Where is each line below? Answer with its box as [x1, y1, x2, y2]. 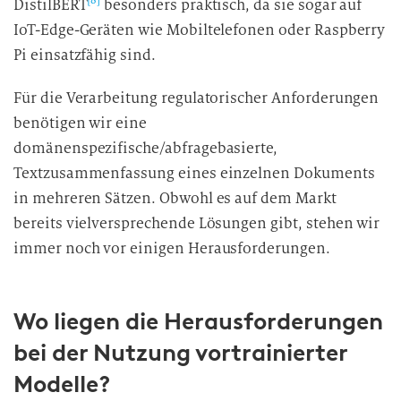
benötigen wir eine [13, 114, 148, 132]
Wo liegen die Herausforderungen [13, 307, 383, 336]
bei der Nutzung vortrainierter [13, 338, 347, 367]
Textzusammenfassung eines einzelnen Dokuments [13, 164, 375, 183]
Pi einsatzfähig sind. [13, 46, 156, 64]
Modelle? [13, 370, 111, 398]
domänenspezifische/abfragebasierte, [13, 139, 278, 158]
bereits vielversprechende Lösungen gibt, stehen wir [13, 214, 380, 233]
